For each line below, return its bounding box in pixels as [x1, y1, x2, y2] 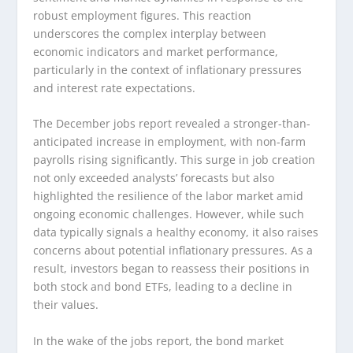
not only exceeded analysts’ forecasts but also [33, 170, 275, 186]
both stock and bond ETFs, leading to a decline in [33, 279, 293, 295]
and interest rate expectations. [33, 80, 196, 95]
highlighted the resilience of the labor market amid [33, 188, 304, 204]
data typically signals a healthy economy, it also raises [33, 225, 319, 240]
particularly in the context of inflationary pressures [33, 61, 303, 77]
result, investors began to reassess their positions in [33, 261, 310, 277]
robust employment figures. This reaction [33, 7, 252, 23]
